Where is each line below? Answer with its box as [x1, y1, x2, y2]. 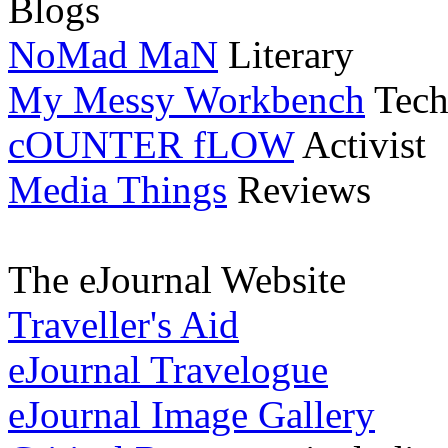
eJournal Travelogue [8, 348, 328, 392]
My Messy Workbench [8, 78, 365, 122]
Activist [294, 123, 426, 167]
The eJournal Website [8, 258, 346, 302]
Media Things [8, 168, 227, 212]
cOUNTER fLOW [8, 123, 294, 167]
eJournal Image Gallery [8, 393, 375, 437]
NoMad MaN [8, 33, 218, 77]
